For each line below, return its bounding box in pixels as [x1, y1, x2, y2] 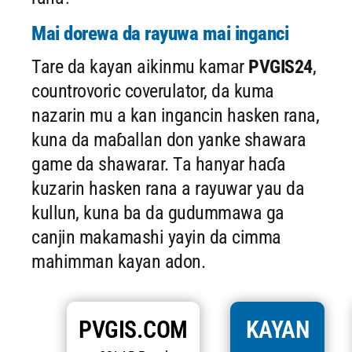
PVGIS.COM [79, 316, 188, 343]
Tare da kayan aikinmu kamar [31, 56, 248, 78]
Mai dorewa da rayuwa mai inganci [31, 22, 288, 45]
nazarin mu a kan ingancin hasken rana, [31, 104, 319, 126]
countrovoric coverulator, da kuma [31, 80, 274, 102]
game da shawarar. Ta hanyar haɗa [31, 153, 285, 175]
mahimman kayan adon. [31, 251, 205, 273]
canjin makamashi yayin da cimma [31, 226, 281, 248]
